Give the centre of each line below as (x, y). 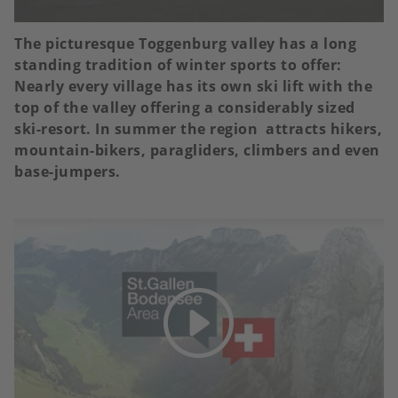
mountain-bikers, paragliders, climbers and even (197, 151)
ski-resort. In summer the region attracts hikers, (198, 129)
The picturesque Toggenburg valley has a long (185, 44)
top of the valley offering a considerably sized (185, 108)
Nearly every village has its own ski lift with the (193, 87)
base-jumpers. (69, 172)
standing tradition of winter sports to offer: (178, 65)
